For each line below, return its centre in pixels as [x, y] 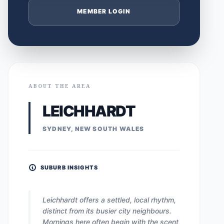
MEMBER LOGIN [104, 11]
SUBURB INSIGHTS [69, 167]
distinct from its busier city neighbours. [107, 211]
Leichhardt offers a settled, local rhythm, [109, 200]
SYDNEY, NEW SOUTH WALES [93, 129]
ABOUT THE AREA [60, 86]
